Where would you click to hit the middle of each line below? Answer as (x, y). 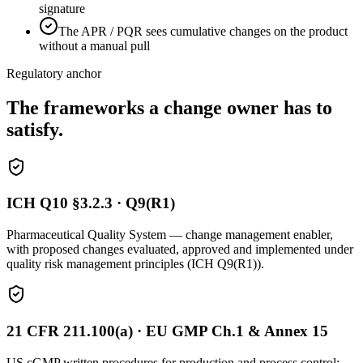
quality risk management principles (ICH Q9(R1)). (135, 264)
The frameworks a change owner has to (169, 107)
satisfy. (35, 129)
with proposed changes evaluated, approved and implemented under (180, 250)
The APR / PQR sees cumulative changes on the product (203, 31)
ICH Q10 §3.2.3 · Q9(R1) (91, 203)
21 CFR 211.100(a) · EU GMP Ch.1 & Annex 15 (167, 331)
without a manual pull (94, 45)
